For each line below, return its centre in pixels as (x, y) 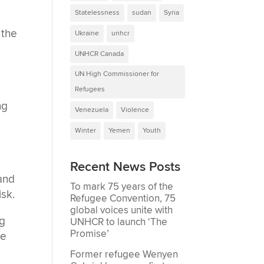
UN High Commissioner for (117, 74)
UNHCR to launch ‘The (119, 222)
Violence (135, 110)
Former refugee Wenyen (124, 255)
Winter (86, 130)
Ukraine (87, 33)
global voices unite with (122, 210)
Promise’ (90, 234)
